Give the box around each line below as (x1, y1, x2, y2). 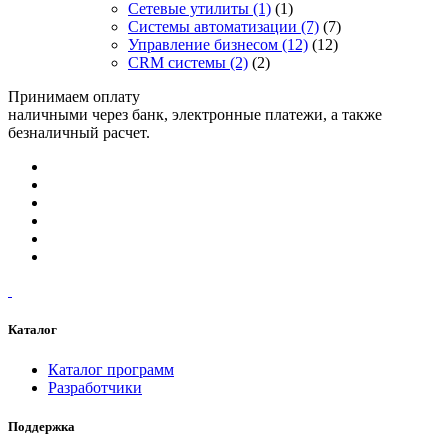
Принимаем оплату (8, 88, 140, 106)
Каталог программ (48, 360, 174, 378)
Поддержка (8, 418, 75, 434)
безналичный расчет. (8, 124, 150, 142)
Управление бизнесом (128, 36, 278, 54)
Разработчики (48, 378, 142, 396)
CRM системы (128, 54, 226, 72)
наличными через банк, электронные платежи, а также (8, 106, 382, 124)
